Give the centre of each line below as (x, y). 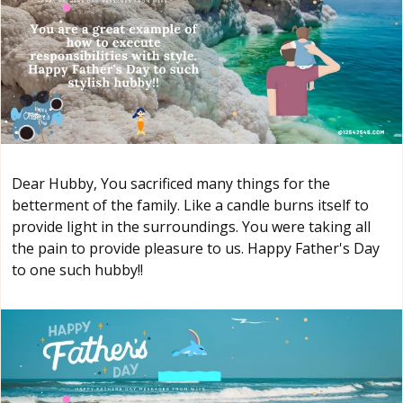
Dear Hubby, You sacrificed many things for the (171, 183)
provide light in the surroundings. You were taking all (191, 226)
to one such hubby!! (77, 269)
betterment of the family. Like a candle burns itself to (190, 205)
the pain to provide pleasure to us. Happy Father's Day (196, 248)
